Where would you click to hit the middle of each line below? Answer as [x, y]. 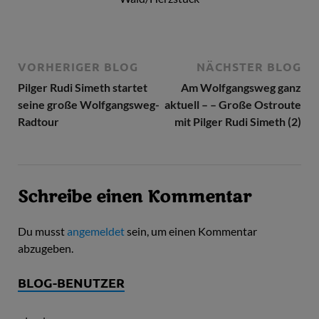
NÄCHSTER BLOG [249, 67]
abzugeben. [46, 248]
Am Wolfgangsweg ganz [241, 88]
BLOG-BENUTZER [71, 282]
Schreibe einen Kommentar [135, 197]
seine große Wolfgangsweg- [89, 105]
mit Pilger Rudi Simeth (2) [238, 122]
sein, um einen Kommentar [191, 231]
